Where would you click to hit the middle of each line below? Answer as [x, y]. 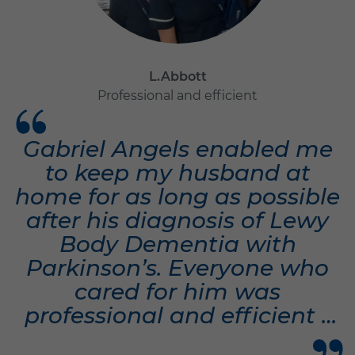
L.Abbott [177, 77]
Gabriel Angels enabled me [177, 149]
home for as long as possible [177, 197]
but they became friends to [177, 340]
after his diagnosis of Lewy [177, 221]
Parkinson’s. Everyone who [177, 268]
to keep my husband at [177, 173]
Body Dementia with [177, 244]
